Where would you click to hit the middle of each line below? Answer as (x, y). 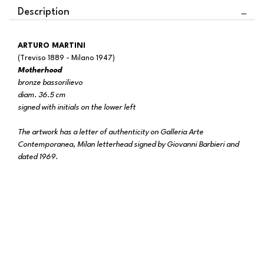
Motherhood (40, 70)
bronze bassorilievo (50, 83)
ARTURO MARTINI (54, 46)
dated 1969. (38, 157)
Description (44, 12)
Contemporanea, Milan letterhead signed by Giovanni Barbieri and (128, 145)
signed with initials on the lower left (77, 108)
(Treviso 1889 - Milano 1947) (66, 58)
